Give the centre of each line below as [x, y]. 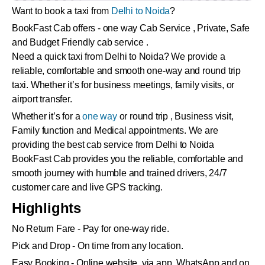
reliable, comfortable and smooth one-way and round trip [126, 71]
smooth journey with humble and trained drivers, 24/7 [119, 173]
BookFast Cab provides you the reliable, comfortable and [127, 159]
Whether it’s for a [47, 117]
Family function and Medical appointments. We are [115, 131]
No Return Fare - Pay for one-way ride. [91, 229]
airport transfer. [42, 99]
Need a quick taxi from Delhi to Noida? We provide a [119, 57]
